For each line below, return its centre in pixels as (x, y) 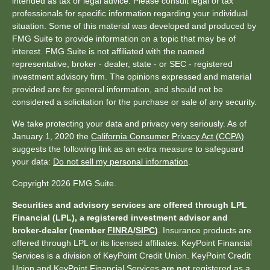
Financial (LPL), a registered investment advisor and (120, 218)
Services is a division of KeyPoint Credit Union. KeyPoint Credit (131, 256)
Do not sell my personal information (121, 162)
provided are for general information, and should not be (118, 89)
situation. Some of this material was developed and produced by (134, 26)
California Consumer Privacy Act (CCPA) (168, 136)
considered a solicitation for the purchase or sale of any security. (134, 102)
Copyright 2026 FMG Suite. (64, 183)
